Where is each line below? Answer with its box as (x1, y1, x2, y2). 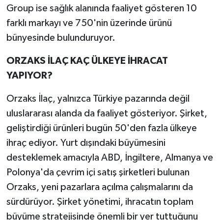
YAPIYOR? (6, 71, 53, 81)
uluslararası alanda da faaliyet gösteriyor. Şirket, (6, 109, 207, 119)
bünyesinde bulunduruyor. (6, 33, 115, 43)
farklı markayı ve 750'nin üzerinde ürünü (6, 18, 172, 28)
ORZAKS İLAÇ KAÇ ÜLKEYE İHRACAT (6, 56, 168, 66)
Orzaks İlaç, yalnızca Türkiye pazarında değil (6, 94, 190, 104)
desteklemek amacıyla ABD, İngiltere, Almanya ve (6, 153, 213, 163)
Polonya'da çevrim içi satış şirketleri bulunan (6, 167, 190, 178)
